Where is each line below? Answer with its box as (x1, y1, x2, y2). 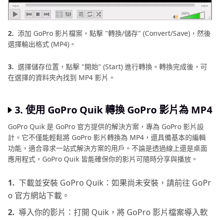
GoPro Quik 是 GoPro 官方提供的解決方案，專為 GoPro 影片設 (8, 122, 204, 132)
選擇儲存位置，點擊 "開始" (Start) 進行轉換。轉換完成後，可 (18, 62, 207, 72)
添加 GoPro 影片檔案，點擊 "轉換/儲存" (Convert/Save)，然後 (18, 28, 211, 38)
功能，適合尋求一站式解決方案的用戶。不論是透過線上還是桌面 (8, 143, 207, 153)
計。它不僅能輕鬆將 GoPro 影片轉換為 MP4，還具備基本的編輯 (8, 133, 206, 142)
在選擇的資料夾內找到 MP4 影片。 (8, 73, 115, 82)
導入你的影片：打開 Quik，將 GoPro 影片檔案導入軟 (19, 207, 208, 218)
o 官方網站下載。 (8, 190, 70, 201)
